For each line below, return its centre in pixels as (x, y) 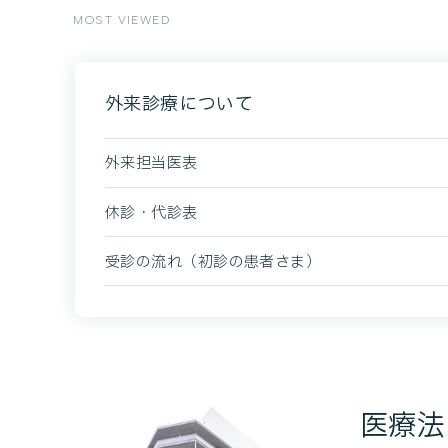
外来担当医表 (151, 164)
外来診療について (179, 104)
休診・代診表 (151, 213)
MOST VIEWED (122, 20)
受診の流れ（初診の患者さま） (213, 262)
